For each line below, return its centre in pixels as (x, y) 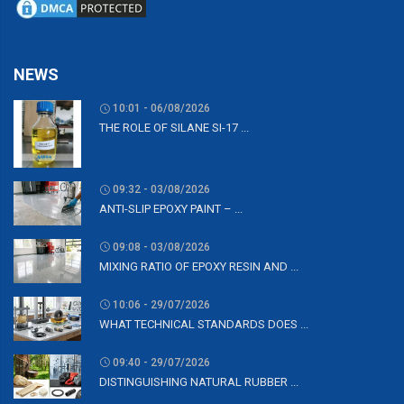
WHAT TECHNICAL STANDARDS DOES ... (204, 324)
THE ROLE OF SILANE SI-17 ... (174, 127)
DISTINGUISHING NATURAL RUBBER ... (199, 381)
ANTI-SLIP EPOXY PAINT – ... (171, 208)
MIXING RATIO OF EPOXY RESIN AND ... (199, 266)
